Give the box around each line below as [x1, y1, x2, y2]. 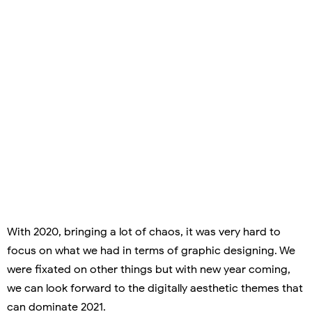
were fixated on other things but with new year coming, [7, 262, 290, 276]
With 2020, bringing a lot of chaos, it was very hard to [7, 224, 281, 239]
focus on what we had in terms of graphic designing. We [7, 243, 295, 258]
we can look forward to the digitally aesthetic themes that [7, 281, 303, 295]
